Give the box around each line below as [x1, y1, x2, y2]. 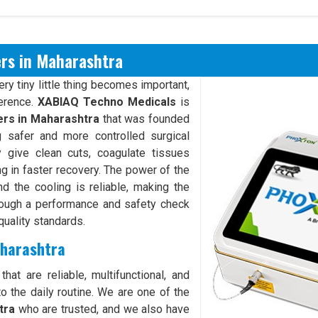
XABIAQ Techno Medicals [38, 95, 176, 109]
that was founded [99, 112, 190, 126]
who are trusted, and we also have [14, 302, 190, 316]
